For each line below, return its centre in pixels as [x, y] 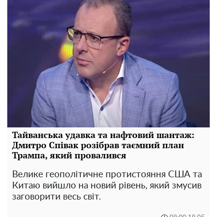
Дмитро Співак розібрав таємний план [98, 145]
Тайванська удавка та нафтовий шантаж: [103, 134]
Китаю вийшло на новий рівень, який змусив [107, 186]
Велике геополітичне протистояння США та [107, 174]
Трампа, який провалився [69, 155]
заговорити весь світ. [56, 197]
